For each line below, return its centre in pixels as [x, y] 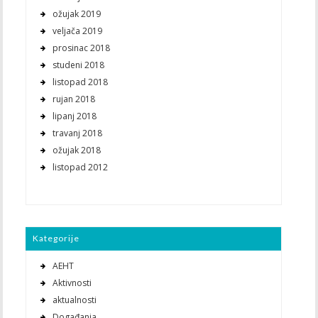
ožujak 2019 [76, 13]
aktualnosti [74, 300]
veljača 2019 [77, 31]
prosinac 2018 [81, 48]
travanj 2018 [77, 133]
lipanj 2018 [74, 116]
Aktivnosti [72, 283]
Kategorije [56, 238]
